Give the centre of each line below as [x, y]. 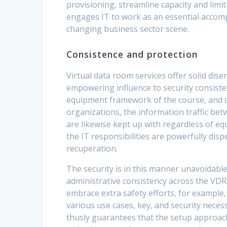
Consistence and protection [132, 54]
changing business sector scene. [128, 29]
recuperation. [93, 149]
